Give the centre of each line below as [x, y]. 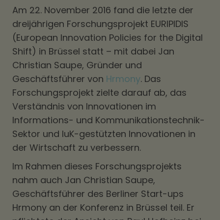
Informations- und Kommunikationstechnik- [109, 120]
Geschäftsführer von [59, 79]
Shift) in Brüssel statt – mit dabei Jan [93, 51]
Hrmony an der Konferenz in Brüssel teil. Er [103, 207]
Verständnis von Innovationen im [84, 106]
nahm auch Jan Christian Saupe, [84, 180]
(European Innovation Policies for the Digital [108, 38]
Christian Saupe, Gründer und [77, 65]
